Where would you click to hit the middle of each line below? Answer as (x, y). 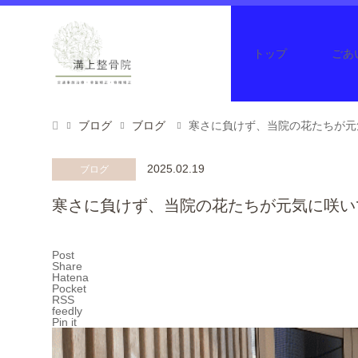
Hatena (70, 277)
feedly (67, 311)
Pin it (64, 322)
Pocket (69, 288)
